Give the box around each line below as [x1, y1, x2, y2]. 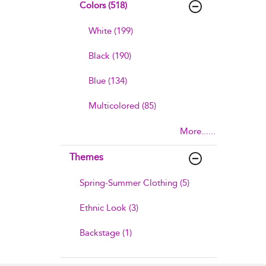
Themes [69, 151, 103, 163]
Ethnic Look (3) [80, 202, 138, 213]
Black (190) [88, 50, 131, 61]
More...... [179, 126, 216, 137]
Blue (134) [88, 75, 127, 86]
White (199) [88, 26, 133, 36]
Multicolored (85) [88, 100, 156, 111]
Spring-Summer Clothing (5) [80, 178, 189, 188]
